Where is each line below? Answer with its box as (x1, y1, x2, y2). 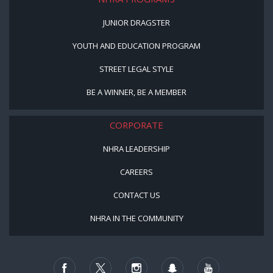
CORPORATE (110, 119, 163, 132)
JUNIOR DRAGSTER (103, 17, 170, 29)
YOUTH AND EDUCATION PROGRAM (73, 40, 200, 52)
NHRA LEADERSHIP (103, 143, 170, 155)
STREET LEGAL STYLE (99, 63, 174, 75)
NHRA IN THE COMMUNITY (90, 213, 183, 224)
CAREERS (120, 166, 153, 178)
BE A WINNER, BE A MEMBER (87, 87, 186, 98)
